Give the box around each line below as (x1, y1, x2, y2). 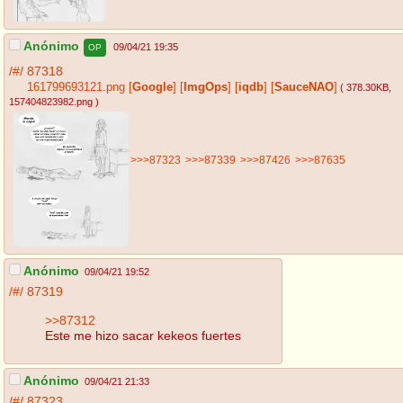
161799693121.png (27, 81, 125, 94)
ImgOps (184, 81, 228, 94)
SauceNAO (274, 81, 334, 94)
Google (132, 81, 173, 94)
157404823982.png (9, 96, 93, 108)
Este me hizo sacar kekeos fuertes (45, 327, 241, 343)
